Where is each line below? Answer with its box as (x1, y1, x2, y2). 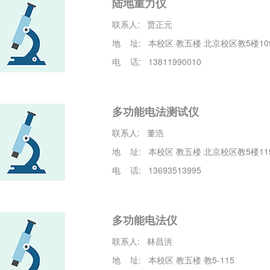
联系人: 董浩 (112, 127, 164, 139)
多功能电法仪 (112, 212, 177, 228)
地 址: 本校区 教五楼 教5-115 (112, 254, 234, 266)
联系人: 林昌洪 (112, 235, 172, 248)
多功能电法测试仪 (112, 104, 199, 119)
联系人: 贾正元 (112, 18, 172, 31)
